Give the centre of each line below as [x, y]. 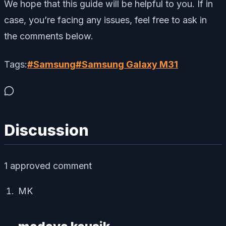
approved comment [50, 165]
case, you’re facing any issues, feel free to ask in [105, 20]
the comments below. [49, 36]
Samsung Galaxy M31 [130, 65]
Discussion [46, 130]
